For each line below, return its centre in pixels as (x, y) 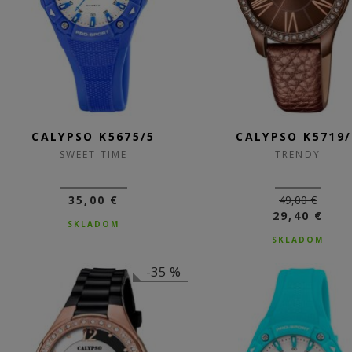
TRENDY (298, 154)
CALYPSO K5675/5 (93, 136)
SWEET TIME (93, 154)
